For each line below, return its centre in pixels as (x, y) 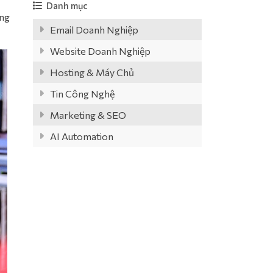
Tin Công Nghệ (82, 94)
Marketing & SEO (88, 115)
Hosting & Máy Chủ (92, 72)
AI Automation (81, 136)
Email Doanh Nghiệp (94, 30)
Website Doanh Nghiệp (100, 51)
